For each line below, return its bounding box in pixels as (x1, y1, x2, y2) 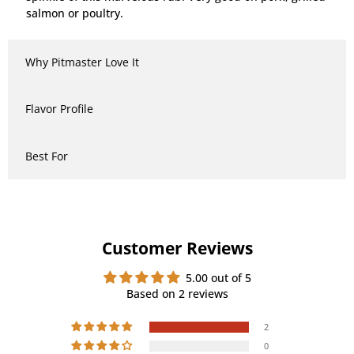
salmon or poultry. (25, 6, 123, 21)
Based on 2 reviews (126, 286, 228, 302)
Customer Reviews (101, 236, 253, 260)
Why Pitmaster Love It (24, 55, 139, 70)
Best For (24, 148, 68, 164)
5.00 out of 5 (185, 270, 251, 286)
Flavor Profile (24, 101, 93, 117)
